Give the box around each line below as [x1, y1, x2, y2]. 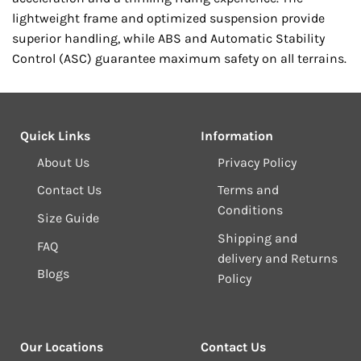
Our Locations [20, 338, 103, 355]
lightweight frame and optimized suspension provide [12, 10, 325, 26]
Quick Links [20, 127, 90, 143]
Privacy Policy [217, 154, 297, 170]
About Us [36, 154, 89, 170]
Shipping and [217, 230, 297, 247]
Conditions [217, 202, 283, 218]
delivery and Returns [217, 251, 338, 267]
